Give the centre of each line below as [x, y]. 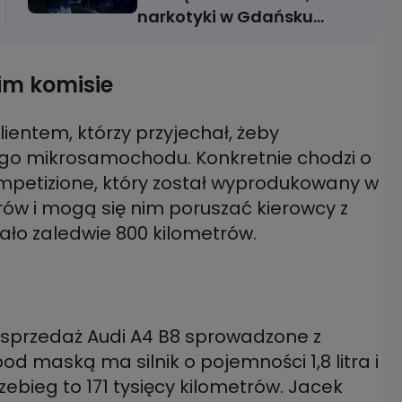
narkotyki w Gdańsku [225, 16]
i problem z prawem [218, 39]
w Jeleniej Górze [205, 61]
